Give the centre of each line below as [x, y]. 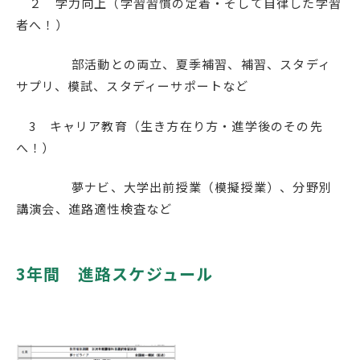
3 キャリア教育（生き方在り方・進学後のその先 [170, 125]
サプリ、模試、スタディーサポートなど [133, 86]
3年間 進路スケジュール [115, 274]
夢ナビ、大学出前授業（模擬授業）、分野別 [174, 187]
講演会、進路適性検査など [94, 209]
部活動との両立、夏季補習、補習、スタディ [174, 64]
